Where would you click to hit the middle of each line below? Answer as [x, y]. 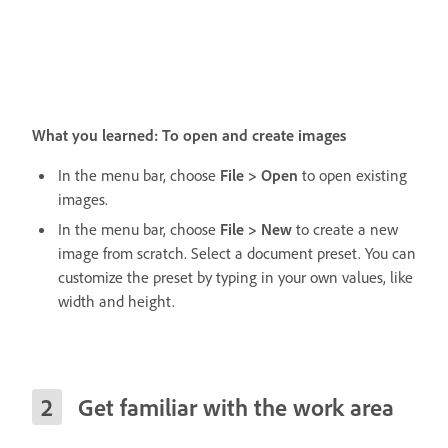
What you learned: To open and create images [189, 134]
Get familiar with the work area [236, 406]
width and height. [116, 300]
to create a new [345, 228]
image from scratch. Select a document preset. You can [237, 252]
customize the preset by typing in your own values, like [235, 276]
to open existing [352, 174]
